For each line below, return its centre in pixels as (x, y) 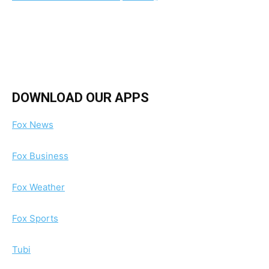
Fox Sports (35, 219)
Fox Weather (38, 187)
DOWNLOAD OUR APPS (80, 98)
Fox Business (40, 156)
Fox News (33, 125)
